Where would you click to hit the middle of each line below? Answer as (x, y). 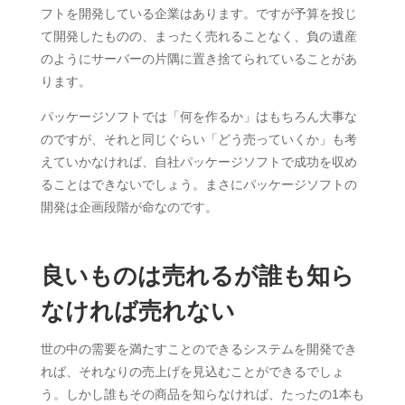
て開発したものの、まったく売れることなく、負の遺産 (198, 36)
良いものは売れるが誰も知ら (197, 276)
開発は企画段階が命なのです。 (129, 207)
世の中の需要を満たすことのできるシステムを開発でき (198, 349)
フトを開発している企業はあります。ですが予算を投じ (198, 14)
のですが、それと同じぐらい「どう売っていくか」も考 (198, 139)
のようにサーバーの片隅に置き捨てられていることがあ (198, 59)
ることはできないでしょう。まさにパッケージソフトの (198, 184)
